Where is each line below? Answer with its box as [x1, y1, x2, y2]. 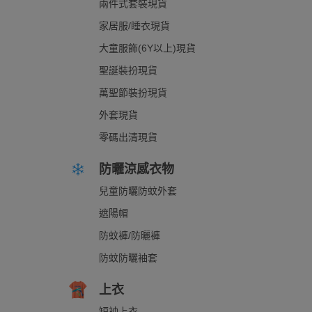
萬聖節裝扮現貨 [99, 87, 167, 98]
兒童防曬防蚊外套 [99, 185, 177, 196]
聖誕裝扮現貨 [99, 65, 157, 76]
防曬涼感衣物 [99, 162, 174, 176]
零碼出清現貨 [99, 132, 157, 143]
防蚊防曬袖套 [99, 252, 157, 263]
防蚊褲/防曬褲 [99, 230, 160, 241]
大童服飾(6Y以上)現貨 [99, 42, 196, 54]
